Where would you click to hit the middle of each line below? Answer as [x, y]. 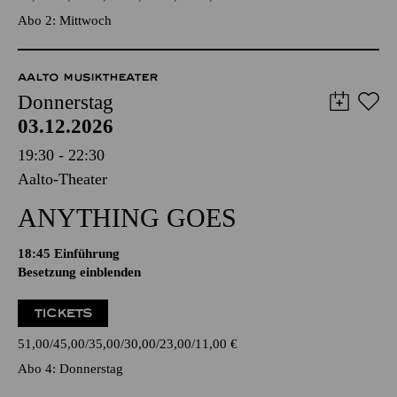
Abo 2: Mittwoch [65, 20]
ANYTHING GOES [127, 217]
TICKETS [63, 313]
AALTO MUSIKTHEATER [88, 77]
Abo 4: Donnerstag [70, 368]
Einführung [87, 253]
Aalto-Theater [62, 179]
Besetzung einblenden [79, 272]
